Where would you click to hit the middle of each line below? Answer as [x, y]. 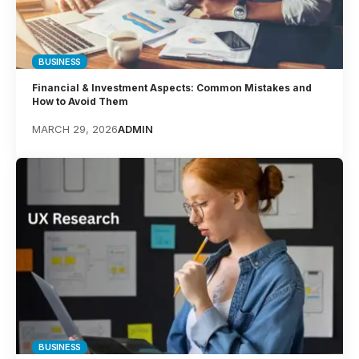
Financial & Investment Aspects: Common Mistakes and [172, 87]
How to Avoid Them [81, 101]
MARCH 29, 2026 [75, 129]
